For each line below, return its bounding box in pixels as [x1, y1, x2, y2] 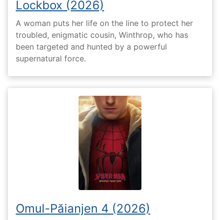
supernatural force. [16, 54, 86, 64]
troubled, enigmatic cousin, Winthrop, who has [16, 30, 188, 40]
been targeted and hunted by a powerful [16, 42, 167, 52]
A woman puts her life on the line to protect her [16, 18, 193, 28]
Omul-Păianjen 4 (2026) [16, 201, 150, 216]
